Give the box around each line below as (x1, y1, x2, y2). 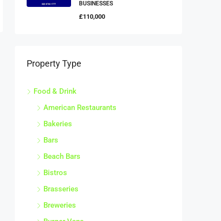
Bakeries (43, 116, 72, 126)
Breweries (43, 198, 76, 207)
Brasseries (43, 182, 78, 191)
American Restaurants (43, 100, 116, 110)
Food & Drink (34, 84, 76, 93)
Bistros (43, 165, 67, 175)
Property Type (27, 55, 81, 66)
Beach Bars (43, 149, 80, 158)
